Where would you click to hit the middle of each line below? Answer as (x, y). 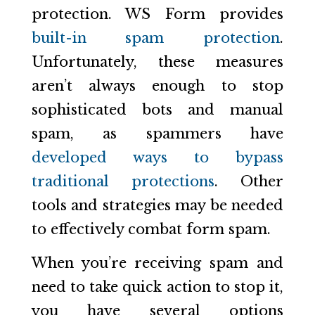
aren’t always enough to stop (157, 85)
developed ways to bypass (157, 157)
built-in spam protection (156, 38)
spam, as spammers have (157, 133)
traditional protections (123, 181)
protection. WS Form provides (157, 14)
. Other (249, 181)
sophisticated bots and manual (157, 109)
